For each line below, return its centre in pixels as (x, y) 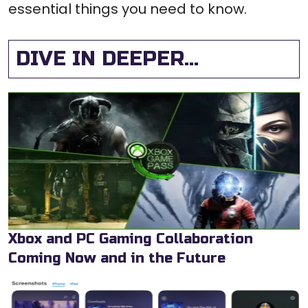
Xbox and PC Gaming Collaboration (131, 239)
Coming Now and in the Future (117, 258)
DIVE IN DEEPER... (107, 59)
